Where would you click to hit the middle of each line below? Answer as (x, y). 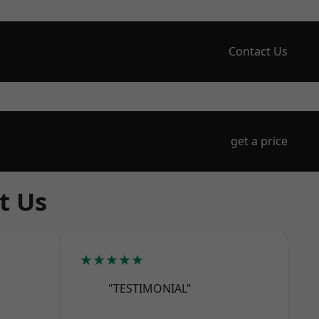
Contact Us (258, 51)
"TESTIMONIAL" (150, 288)
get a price (259, 141)
